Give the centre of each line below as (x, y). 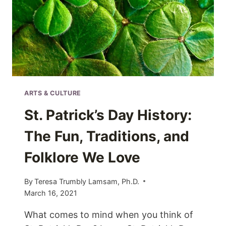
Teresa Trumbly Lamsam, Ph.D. (87, 181)
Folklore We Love (82, 158)
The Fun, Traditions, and (107, 136)
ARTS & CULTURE (53, 93)
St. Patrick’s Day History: (108, 115)
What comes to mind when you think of (109, 214)
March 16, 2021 (51, 193)
